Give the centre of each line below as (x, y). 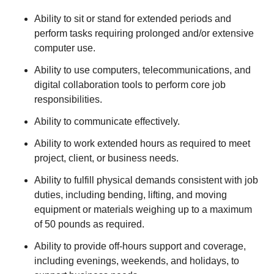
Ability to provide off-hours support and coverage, (140, 246)
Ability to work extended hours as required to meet (142, 143)
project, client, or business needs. (106, 158)
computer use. (65, 48)
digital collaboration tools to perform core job (130, 85)
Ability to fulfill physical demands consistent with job (146, 180)
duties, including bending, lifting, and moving (131, 195)
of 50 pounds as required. (89, 224)
